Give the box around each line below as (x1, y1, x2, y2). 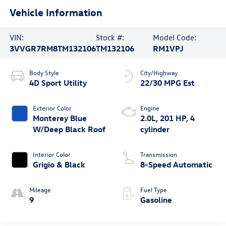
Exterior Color (32, 103, 72, 112)
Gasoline (140, 194, 172, 205)
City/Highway (140, 68, 178, 77)
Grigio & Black (32, 159, 85, 169)
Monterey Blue (32, 112, 87, 123)
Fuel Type (140, 185, 167, 194)
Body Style (29, 68, 59, 77)
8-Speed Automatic (140, 159, 212, 169)
